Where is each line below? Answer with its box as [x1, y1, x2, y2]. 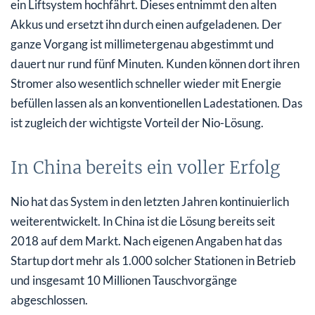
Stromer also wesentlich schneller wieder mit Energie [11, 75, 281, 91]
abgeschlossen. [11, 292, 88, 307]
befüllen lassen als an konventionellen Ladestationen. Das [11, 95, 302, 110]
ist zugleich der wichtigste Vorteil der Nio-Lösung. [11, 115, 264, 130]
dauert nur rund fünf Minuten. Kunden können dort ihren [11, 56, 300, 71]
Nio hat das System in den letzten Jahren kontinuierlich [11, 193, 289, 209]
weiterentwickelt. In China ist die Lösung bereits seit [11, 213, 275, 229]
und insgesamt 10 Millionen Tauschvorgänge [11, 272, 237, 288]
